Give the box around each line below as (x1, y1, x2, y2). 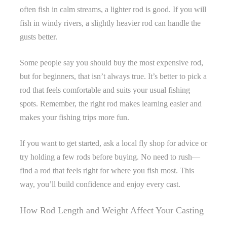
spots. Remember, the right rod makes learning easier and (20, 99, 202, 108)
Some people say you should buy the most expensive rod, (20, 58, 203, 67)
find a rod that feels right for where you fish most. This (20, 166, 194, 175)
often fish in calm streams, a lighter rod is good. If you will (20, 5, 206, 14)
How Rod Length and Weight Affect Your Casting (20, 205, 204, 215)
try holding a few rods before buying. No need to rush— (20, 152, 200, 161)
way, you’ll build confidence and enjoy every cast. (20, 179, 180, 188)
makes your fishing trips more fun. (20, 112, 129, 122)
